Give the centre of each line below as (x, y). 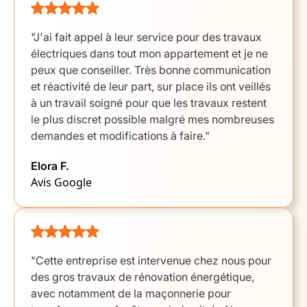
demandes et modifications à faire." (120, 136)
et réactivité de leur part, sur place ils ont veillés (151, 86)
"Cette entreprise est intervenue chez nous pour (151, 260)
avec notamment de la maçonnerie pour (131, 293)
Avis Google (61, 182)
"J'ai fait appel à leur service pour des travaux (146, 37)
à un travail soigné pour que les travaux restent (149, 103)
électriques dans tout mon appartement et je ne (149, 53)
